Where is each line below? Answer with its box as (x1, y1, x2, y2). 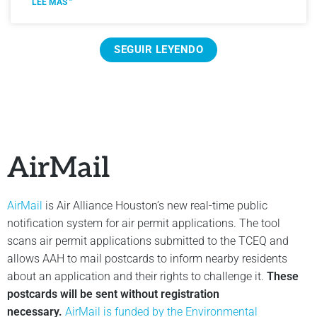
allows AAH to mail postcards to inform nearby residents (7, 251, 287, 265)
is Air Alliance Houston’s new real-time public (42, 198, 267, 212)
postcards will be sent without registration (7, 287, 219, 301)
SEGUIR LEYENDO (114, 42, 203, 56)
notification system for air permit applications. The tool (7, 216, 280, 230)
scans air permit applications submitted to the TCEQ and (7, 234, 289, 248)
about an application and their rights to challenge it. (7, 269, 267, 283)
